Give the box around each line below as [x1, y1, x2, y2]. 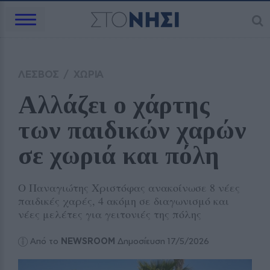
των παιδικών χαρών [18, 116, 246, 144]
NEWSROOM [61, 236, 116, 246]
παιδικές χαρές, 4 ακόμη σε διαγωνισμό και [18, 193, 229, 208]
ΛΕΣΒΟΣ [18, 68, 60, 80]
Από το [30, 236, 61, 246]
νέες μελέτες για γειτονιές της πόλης [18, 207, 201, 221]
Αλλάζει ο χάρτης [18, 91, 210, 119]
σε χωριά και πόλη [18, 142, 219, 169]
